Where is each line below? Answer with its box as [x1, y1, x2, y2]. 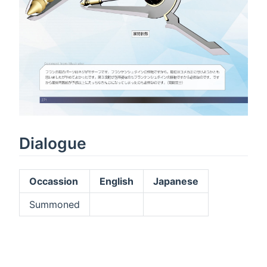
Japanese [153, 175, 198, 188]
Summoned [29, 198, 80, 211]
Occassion [29, 175, 78, 188]
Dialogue [19, 133, 86, 153]
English [100, 175, 133, 188]
